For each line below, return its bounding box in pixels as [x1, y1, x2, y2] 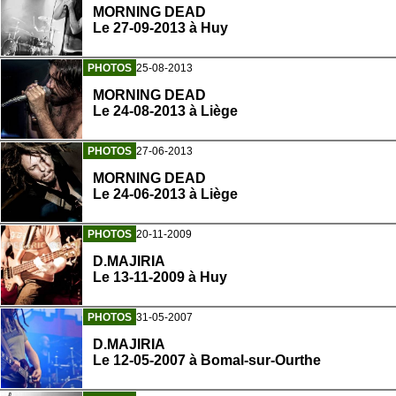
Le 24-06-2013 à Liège [93, 186, 238, 202]
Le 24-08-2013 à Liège [93, 103, 238, 118]
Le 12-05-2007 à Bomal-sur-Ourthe [93, 352, 321, 368]
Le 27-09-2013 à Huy [93, 19, 228, 35]
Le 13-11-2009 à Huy [93, 269, 227, 285]
